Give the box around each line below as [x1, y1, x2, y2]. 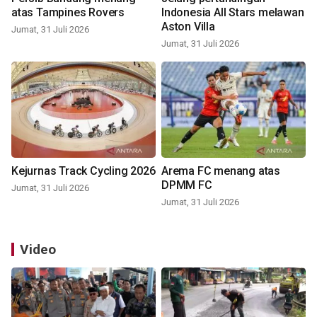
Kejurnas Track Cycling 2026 [11, 164, 156, 178]
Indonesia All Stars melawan [161, 6, 304, 20]
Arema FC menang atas [161, 164, 280, 178]
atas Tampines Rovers [11, 6, 125, 20]
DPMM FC [161, 178, 212, 192]
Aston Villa [161, 20, 215, 34]
